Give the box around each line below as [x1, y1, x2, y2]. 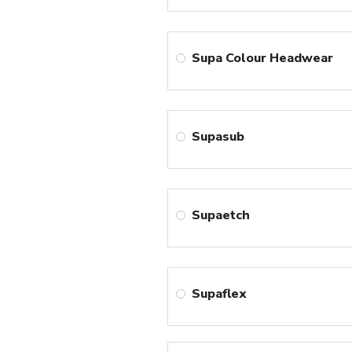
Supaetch [192, 207, 251, 225]
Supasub [192, 128, 245, 146]
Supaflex [192, 285, 247, 303]
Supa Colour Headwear [192, 49, 334, 68]
